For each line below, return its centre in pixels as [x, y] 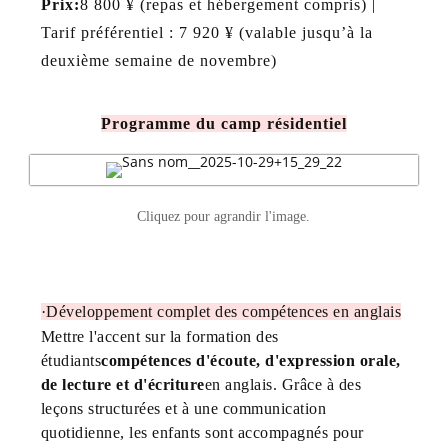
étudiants [71, 360]
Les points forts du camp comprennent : [185, 287]
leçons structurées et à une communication [183, 408]
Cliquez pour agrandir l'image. [224, 216]
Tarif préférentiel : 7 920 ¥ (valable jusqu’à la [206, 32]
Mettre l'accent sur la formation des [159, 336]
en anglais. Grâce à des [283, 384]
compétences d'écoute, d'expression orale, [251, 360]
